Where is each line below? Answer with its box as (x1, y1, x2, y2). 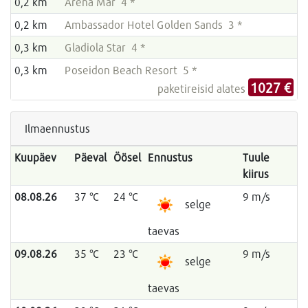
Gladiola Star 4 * (64, 41, 146, 54)
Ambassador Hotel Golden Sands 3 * (64, 18, 243, 32)
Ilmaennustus (25, 122, 90, 135)
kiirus (242, 167, 269, 181)
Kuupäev (14, 151, 56, 164)
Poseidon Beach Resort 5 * (64, 63, 197, 77)
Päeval (74, 151, 107, 164)
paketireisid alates (157, 82, 249, 96)
